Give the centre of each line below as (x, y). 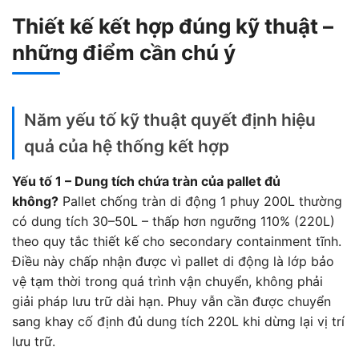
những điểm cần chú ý (124, 53)
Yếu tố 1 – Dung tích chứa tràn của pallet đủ (146, 182)
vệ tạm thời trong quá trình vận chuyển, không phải (167, 282)
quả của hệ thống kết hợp (127, 147)
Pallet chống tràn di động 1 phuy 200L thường (200, 202)
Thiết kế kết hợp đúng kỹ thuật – (173, 26)
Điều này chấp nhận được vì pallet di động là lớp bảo (173, 262)
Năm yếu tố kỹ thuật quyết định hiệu (170, 120)
